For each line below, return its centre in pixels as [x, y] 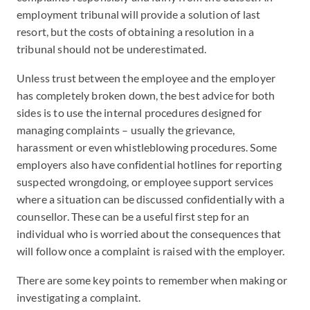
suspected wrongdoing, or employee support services [145, 182]
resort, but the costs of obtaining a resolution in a [136, 31]
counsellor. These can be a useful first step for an [133, 216]
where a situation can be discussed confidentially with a [151, 199]
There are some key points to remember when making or [152, 280]
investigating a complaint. [79, 297]
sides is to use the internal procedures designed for [139, 112]
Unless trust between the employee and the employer [146, 78]
